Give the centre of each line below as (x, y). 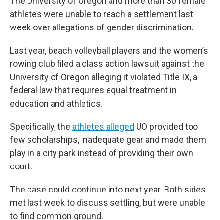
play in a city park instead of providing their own (101, 153)
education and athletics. (56, 104)
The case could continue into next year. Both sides (108, 190)
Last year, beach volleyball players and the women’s (109, 51)
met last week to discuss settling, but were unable (108, 203)
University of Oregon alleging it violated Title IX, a (104, 77)
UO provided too (166, 127)
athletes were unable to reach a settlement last (101, 14)
